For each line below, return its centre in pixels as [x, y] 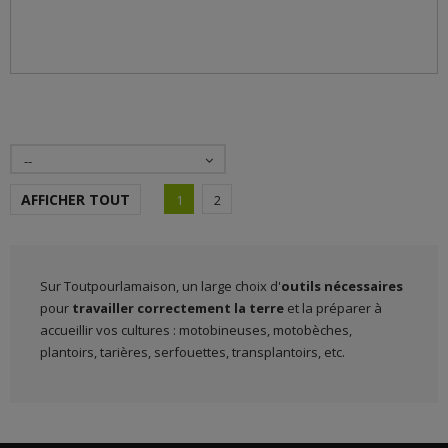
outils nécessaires [342, 285]
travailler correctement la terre [178, 307]
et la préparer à [333, 307]
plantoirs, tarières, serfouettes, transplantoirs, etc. [192, 351]
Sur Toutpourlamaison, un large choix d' [160, 285]
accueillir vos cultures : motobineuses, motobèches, [196, 329]
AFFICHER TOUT [75, 199]
